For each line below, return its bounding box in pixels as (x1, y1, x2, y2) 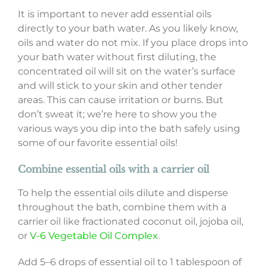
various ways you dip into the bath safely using (17, 122, 240, 134)
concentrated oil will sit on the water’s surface (17, 65, 235, 77)
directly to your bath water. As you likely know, (17, 22, 238, 34)
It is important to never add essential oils (17, 8, 212, 20)
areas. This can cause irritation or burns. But (17, 94, 223, 105)
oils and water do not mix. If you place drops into (17, 36, 248, 48)
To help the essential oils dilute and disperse (17, 187, 228, 198)
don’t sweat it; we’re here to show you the (17, 108, 217, 120)
